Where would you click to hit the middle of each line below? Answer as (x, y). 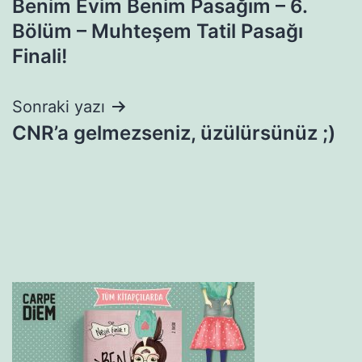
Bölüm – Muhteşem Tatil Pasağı (158, 31)
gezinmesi (81, 21)
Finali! (40, 56)
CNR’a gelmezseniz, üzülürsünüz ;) (174, 133)
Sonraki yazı (59, 106)
